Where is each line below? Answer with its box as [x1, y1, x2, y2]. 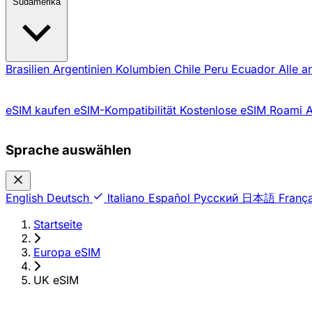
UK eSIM [33, 273, 79, 288]
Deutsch [47, 191, 89, 205]
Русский [194, 191, 238, 205]
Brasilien [6, 62, 53, 76]
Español [148, 191, 190, 205]
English [6, 191, 43, 205]
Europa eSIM [33, 245, 100, 260]
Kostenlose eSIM [180, 103, 266, 117]
